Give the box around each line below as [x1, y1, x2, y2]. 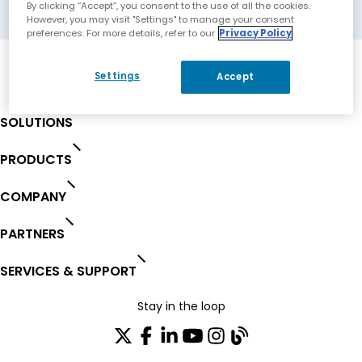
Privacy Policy [219, 26, 293, 40]
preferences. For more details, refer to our [27, 26, 216, 40]
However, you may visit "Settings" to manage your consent [27, 12, 295, 26]
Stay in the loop [137, 298, 225, 315]
